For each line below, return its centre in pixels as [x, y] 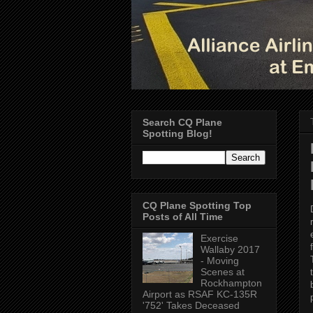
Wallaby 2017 [230, 249]
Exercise [219, 238]
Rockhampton [231, 283]
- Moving [219, 260]
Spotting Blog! [177, 134]
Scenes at [222, 271]
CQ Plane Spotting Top [197, 205]
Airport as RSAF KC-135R [200, 294]
